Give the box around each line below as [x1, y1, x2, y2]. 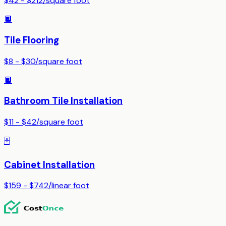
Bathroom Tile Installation [4, 94, 123, 107]
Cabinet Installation [4, 158, 95, 171]
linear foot [51, 180, 89, 191]
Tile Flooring [4, 33, 59, 46]
